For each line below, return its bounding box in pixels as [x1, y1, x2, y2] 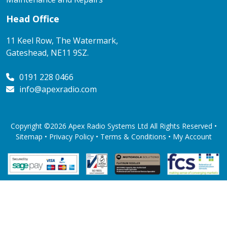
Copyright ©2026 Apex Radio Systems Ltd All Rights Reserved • [10, 121, 217, 131]
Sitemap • [15, 131, 49, 141]
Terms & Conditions [100, 131, 166, 141]
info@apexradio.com [19, 83, 97, 95]
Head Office [6, 12, 59, 25]
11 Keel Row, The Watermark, [6, 34, 118, 46]
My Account [172, 131, 212, 141]
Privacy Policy [49, 131, 94, 141]
